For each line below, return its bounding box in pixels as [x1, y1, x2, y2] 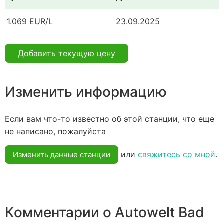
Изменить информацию [5, 83, 167, 100]
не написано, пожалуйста [5, 126, 106, 136]
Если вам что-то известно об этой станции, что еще [5, 113, 214, 124]
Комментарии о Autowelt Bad [5, 204, 204, 221]
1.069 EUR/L [7, 16, 53, 27]
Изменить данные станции [13, 149, 110, 159]
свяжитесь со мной [138, 149, 215, 159]
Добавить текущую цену [18, 48, 115, 59]
